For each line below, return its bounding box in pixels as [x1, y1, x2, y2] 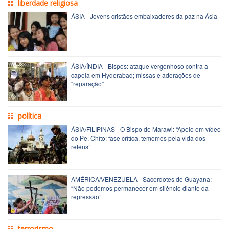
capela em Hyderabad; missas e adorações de [71, 70, 200, 79]
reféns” [71, 142, 90, 151]
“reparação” [71, 79, 104, 88]
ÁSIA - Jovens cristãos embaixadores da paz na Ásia [71, 11, 217, 20]
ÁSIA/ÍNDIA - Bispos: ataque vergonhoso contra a [71, 61, 208, 71]
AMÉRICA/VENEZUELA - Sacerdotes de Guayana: [71, 174, 212, 184]
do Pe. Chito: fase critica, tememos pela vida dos [71, 133, 205, 142]
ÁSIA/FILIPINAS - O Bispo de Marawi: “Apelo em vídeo [71, 124, 221, 133]
